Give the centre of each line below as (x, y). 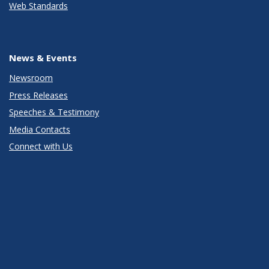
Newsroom (31, 78)
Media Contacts (40, 129)
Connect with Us (41, 147)
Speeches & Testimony (54, 112)
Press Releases (38, 95)
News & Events (43, 58)
